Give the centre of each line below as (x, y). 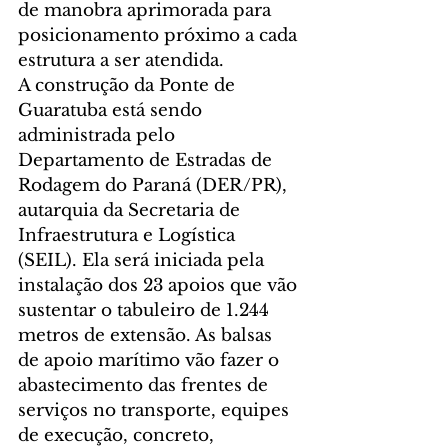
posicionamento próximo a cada (160, 36)
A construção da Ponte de (129, 86)
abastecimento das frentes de (145, 386)
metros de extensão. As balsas (147, 336)
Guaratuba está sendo (112, 111)
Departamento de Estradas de (147, 161)
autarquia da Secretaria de (131, 211)
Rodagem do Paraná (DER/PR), (155, 186)
